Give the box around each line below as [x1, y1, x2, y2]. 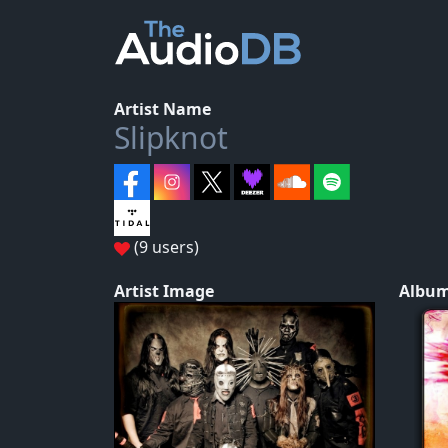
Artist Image [114, 280, 214, 302]
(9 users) [130, 236, 199, 258]
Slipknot [114, 117, 228, 158]
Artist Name [114, 98, 211, 120]
